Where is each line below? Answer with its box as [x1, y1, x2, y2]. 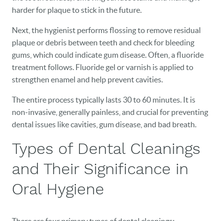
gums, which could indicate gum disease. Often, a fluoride [12, 50, 204, 59]
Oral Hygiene [12, 180, 104, 198]
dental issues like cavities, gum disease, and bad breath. [12, 120, 196, 129]
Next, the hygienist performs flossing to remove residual [12, 26, 201, 35]
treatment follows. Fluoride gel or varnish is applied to [12, 63, 193, 72]
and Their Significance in [12, 159, 188, 178]
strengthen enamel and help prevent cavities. [12, 75, 163, 84]
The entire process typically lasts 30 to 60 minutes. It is [12, 95, 195, 104]
